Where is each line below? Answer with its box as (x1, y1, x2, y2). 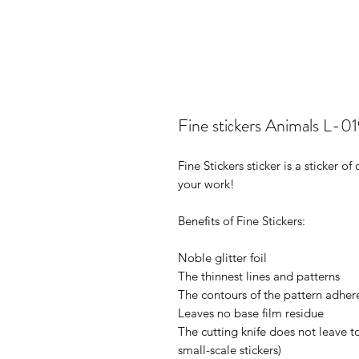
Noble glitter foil (178, 250, 267, 265)
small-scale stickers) (178, 342, 281, 357)
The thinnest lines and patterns (178, 268, 340, 284)
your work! (178, 176, 235, 192)
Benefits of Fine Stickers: (178, 213, 305, 228)
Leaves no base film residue (178, 305, 324, 321)
